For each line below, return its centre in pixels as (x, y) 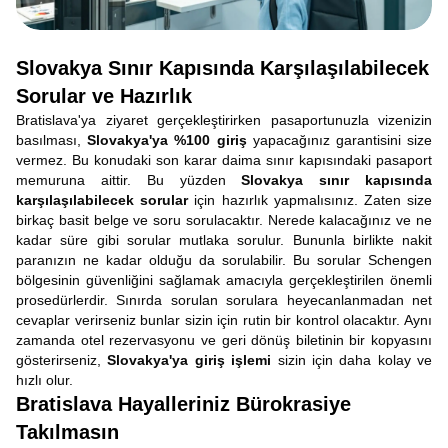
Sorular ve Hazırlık (104, 96)
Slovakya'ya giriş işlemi (189, 360)
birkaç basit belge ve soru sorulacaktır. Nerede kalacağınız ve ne (224, 220)
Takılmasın (67, 432)
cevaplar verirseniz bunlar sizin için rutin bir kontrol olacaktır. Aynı (224, 320)
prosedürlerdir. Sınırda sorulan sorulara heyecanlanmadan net (224, 300)
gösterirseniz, (62, 360)
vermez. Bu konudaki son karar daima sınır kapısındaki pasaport (224, 160)
